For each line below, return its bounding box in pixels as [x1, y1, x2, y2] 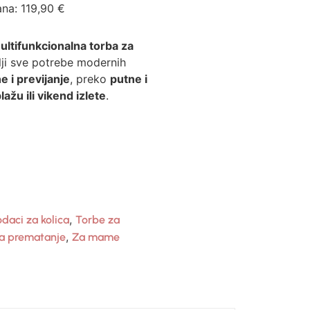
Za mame [72, 230, 120, 244]
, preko [70, 71, 110, 86]
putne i [110, 71, 147, 86]
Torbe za [75, 212, 120, 226]
